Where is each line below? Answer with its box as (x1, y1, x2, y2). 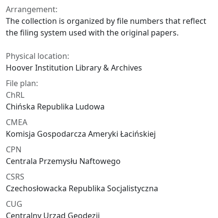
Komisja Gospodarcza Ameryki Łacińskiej (6, 128, 156, 140)
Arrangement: (6, 4, 57, 15)
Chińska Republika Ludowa (6, 101, 105, 112)
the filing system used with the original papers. (6, 27, 179, 38)
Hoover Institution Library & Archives (6, 62, 142, 73)
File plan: (6, 78, 38, 89)
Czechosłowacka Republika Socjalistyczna (6, 183, 158, 194)
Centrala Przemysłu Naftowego (6, 156, 121, 167)
